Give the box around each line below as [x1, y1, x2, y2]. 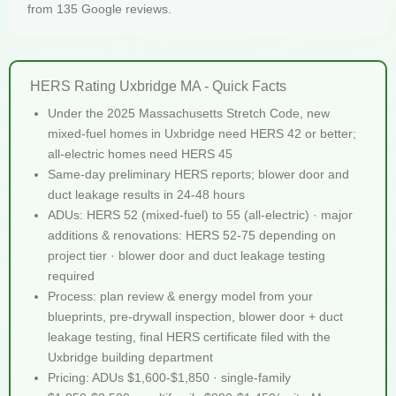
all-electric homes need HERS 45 [48, 146, 232, 161]
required [48, 268, 95, 283]
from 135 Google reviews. [27, 2, 171, 17]
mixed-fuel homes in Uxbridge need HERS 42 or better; [48, 126, 356, 141]
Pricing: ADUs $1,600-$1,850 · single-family [48, 369, 291, 385]
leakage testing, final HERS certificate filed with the [48, 329, 331, 344]
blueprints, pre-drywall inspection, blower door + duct [48, 308, 343, 324]
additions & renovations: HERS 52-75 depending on [48, 227, 336, 242]
